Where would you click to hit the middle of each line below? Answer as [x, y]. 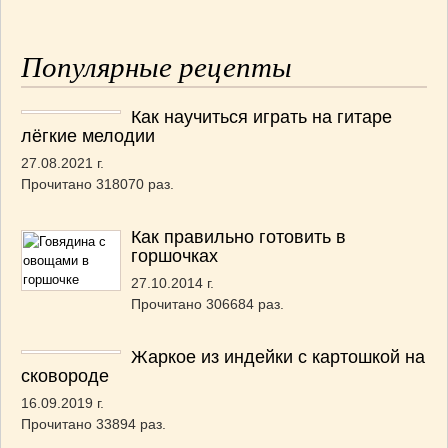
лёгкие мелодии [88, 136]
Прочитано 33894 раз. [93, 424]
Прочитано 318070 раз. [97, 184]
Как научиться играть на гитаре [261, 117]
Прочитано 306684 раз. [207, 304]
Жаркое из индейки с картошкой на [278, 357]
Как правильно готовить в [238, 237]
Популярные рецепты [156, 67]
